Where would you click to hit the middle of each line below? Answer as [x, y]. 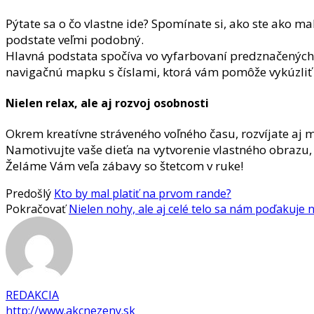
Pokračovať [36, 209]
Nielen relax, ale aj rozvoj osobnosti [107, 103]
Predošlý [28, 193]
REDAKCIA [32, 295]
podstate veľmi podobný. [75, 40]
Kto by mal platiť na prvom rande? [143, 193]
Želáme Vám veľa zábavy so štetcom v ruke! [124, 165]
